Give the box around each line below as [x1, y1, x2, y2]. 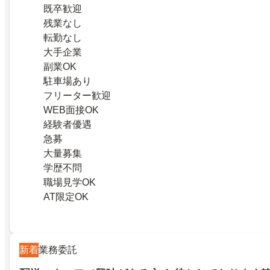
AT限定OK [43, 192, 89, 202]
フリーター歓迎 [43, 90, 111, 101]
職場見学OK [43, 177, 96, 188]
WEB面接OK [43, 105, 99, 116]
